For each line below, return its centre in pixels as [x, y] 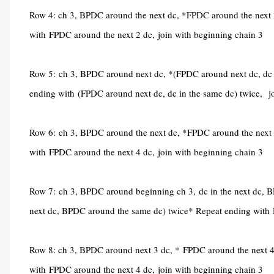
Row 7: [43, 191]
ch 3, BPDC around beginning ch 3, [129, 191]
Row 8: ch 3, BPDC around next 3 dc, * [106, 250]
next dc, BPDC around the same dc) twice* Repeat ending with [151, 210]
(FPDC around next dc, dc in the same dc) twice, [172, 93]
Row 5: [44, 73]
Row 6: [44, 132]
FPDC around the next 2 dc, [103, 34]
